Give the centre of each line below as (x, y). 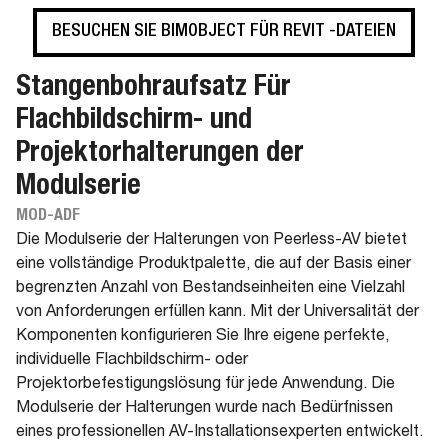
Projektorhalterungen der (160, 155)
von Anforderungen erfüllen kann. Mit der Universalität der (217, 313)
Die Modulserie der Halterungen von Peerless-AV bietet (211, 241)
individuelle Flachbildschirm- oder (132, 361)
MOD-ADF (48, 217)
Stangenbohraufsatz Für (153, 89)
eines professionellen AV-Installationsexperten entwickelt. (219, 433)
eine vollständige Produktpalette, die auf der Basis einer (213, 265)
